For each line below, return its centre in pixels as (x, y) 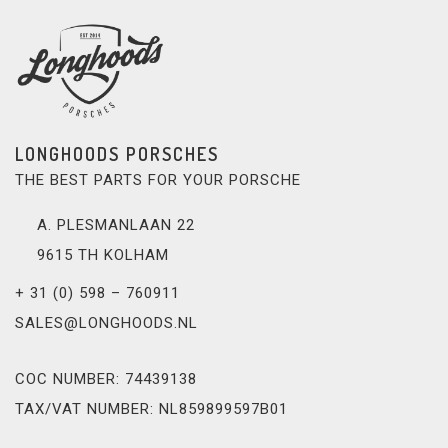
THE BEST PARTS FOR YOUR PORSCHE (158, 179)
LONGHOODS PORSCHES (117, 153)
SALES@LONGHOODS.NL (106, 322)
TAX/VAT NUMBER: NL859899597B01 (151, 408)
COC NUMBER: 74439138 (106, 378)
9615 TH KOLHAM (103, 254)
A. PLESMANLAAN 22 (116, 224)
